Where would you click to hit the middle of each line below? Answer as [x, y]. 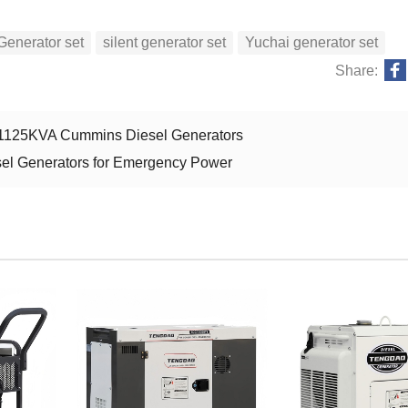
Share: [356, 70]
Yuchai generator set [311, 42]
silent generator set [164, 42]
